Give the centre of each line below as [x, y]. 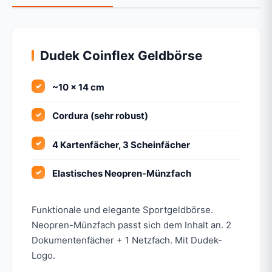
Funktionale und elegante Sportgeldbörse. [122, 210]
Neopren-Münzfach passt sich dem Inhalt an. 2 [131, 225]
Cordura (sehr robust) [100, 116]
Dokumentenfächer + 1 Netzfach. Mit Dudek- [127, 240]
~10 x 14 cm [79, 87]
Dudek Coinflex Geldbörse [121, 55]
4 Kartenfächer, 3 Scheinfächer [121, 144]
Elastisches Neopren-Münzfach [122, 174]
